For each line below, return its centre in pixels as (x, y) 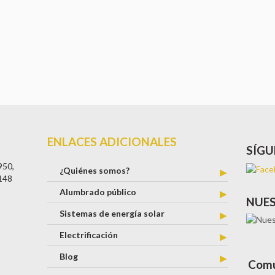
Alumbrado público (98, 192)
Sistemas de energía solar (112, 214)
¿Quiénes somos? (95, 171)
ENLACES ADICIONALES (112, 142)
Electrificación (89, 235)
